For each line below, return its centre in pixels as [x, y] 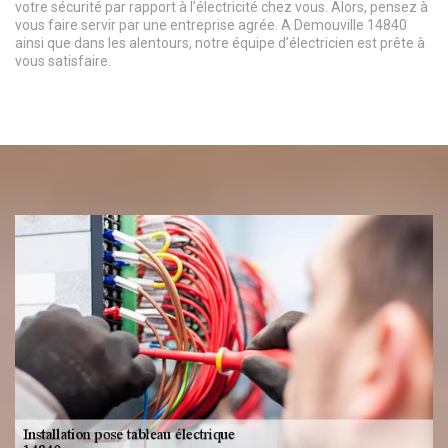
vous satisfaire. [63, 61]
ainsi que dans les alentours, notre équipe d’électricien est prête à [220, 43]
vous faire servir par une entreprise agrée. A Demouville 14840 [211, 25]
